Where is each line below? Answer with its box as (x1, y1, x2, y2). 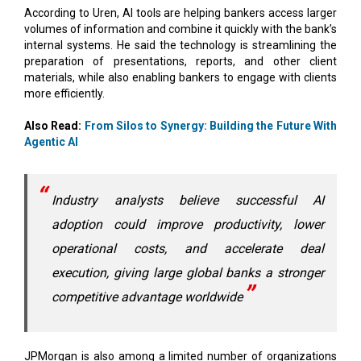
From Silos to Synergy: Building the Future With (84, 118, 338, 132)
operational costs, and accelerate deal (52, 240, 324, 256)
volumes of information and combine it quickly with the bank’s (24, 22, 337, 35)
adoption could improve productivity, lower (52, 216, 324, 232)
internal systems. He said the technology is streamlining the (24, 38, 337, 52)
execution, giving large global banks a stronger (52, 264, 324, 280)
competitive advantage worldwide (52, 288, 243, 305)
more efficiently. (24, 86, 105, 100)
